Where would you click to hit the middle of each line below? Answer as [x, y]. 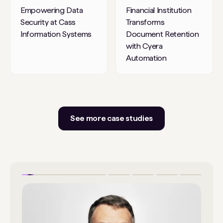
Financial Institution [159, 10]
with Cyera [144, 46]
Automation [146, 58]
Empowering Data [52, 10]
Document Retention [163, 34]
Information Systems [56, 34]
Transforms [145, 22]
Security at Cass [48, 22]
